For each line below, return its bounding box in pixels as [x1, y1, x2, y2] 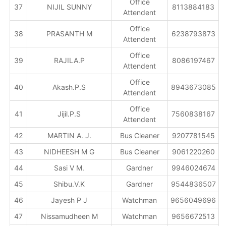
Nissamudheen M [40, 212, 98, 220]
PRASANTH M [46, 29, 92, 38]
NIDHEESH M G [44, 147, 95, 156]
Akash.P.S [52, 83, 86, 91]
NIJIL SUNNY [46, 3, 92, 11]
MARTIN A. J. [47, 131, 91, 140]
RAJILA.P [53, 56, 85, 65]
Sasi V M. [54, 163, 85, 172]
